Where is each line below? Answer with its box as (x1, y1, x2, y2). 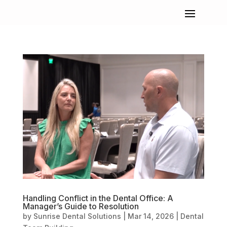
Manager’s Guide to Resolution (22, 201, 139, 211)
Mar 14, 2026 (127, 211, 174, 220)
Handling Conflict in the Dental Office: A (22, 193, 173, 203)
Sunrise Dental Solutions (33, 211, 121, 220)
